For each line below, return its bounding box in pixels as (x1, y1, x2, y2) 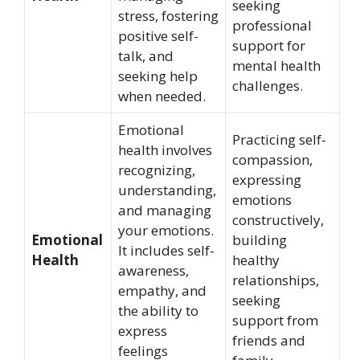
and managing (118, 201, 211, 219)
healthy (232, 251, 280, 269)
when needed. (118, 87, 206, 105)
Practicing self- (232, 130, 326, 149)
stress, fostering (118, 6, 219, 25)
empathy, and (118, 281, 207, 300)
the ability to (118, 301, 198, 320)
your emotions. (118, 221, 214, 239)
